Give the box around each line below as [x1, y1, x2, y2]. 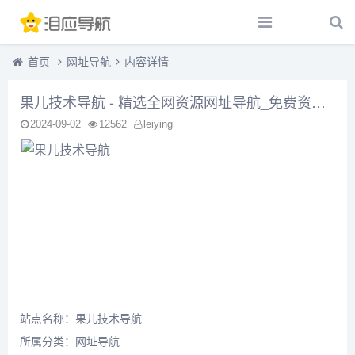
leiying [143, 119, 173, 130]
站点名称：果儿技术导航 [20, 312, 142, 326]
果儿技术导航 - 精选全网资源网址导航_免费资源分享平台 [311, 91, 326, 112]
